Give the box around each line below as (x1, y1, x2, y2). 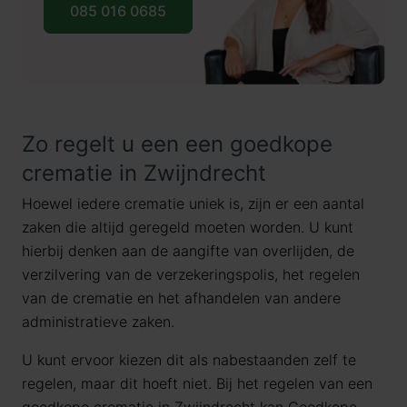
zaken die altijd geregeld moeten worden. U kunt (22, 218, 353, 236)
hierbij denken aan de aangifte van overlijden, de (22, 242, 354, 260)
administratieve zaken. (22, 313, 174, 331)
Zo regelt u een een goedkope (22, 131, 333, 157)
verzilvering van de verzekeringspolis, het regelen (22, 265, 360, 283)
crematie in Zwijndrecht (22, 160, 266, 186)
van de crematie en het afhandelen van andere (22, 289, 341, 307)
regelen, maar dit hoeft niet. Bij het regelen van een (22, 374, 372, 392)
